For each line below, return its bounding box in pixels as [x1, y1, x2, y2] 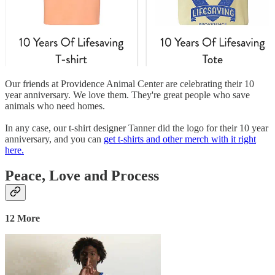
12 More [5, 213, 40, 224]
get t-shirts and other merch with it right [104, 133, 256, 144]
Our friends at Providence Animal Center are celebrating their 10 [5, 78, 254, 89]
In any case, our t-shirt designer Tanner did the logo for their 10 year [5, 122, 268, 133]
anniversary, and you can [5, 133, 104, 144]
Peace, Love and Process [5, 168, 159, 184]
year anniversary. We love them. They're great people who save [5, 89, 250, 100]
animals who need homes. [5, 100, 105, 111]
